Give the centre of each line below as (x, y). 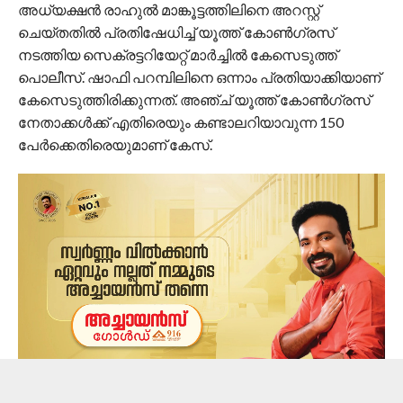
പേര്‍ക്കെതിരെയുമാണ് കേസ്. (115, 145)
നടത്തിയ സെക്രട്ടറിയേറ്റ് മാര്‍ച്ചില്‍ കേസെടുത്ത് (177, 55)
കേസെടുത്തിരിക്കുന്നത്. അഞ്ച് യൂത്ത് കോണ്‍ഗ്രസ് (194, 100)
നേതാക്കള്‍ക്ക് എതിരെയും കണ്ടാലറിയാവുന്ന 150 (180, 122)
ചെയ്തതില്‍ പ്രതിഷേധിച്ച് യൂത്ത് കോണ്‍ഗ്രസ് (176, 32)
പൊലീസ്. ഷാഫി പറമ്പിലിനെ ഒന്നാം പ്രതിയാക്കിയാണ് (199, 77)
